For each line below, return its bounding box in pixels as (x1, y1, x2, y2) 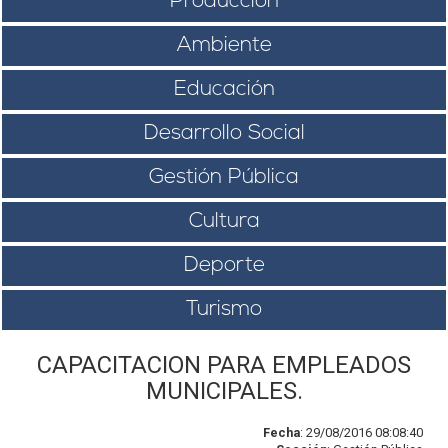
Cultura (188, 211, 260, 232)
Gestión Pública (149, 167, 299, 188)
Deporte (183, 255, 265, 276)
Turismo (186, 299, 262, 320)
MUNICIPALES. (145, 377, 303, 405)
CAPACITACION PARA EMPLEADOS (37, 351, 411, 379)
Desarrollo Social (143, 123, 305, 144)
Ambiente (176, 35, 272, 56)
